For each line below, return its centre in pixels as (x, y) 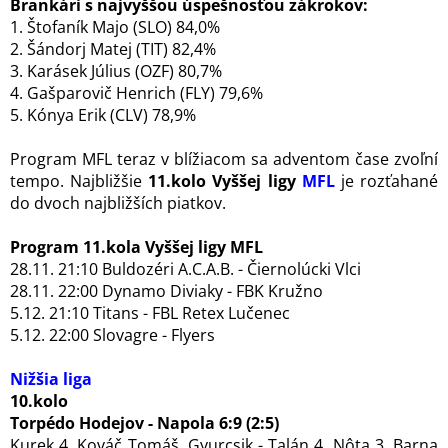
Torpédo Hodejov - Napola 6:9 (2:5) (144, 423)
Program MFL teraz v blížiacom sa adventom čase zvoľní (224, 159)
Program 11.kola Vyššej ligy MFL (136, 247)
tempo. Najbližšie (79, 181)
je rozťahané (386, 181)
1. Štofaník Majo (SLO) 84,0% (115, 27)
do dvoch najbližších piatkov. (118, 203)
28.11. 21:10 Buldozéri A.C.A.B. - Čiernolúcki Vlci (185, 269)
